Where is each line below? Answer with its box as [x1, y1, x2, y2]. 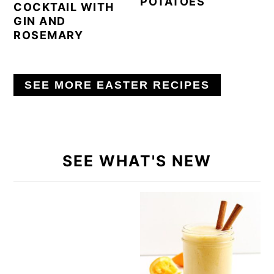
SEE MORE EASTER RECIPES [24, 78, 210, 91]
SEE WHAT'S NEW [62, 151, 212, 170]
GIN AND [13, 14, 66, 28]
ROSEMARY [13, 28, 84, 42]
